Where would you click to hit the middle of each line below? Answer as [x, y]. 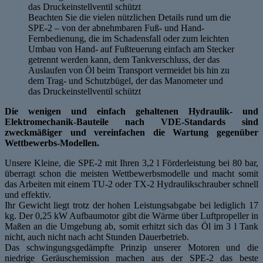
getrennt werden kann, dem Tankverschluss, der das [124, 59]
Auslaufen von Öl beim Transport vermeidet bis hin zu [129, 70]
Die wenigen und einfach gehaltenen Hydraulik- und [131, 111]
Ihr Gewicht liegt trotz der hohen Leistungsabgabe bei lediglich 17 [131, 205]
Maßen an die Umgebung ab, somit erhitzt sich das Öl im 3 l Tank [131, 226]
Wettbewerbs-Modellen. [52, 143]
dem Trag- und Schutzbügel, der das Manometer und [126, 80]
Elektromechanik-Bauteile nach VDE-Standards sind [131, 122]
